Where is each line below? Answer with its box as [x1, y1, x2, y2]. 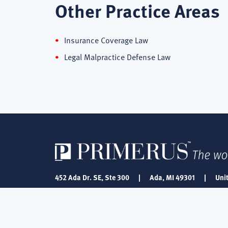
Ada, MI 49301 [150, 172, 195, 182]
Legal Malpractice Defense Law [64, 50, 170, 63]
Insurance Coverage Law [64, 34, 148, 46]
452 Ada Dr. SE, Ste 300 [55, 172, 129, 182]
